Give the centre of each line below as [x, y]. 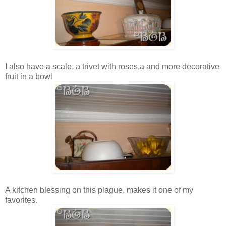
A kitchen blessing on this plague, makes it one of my [99, 190]
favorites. [21, 200]
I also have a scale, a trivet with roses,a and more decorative [112, 66]
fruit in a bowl [29, 76]
